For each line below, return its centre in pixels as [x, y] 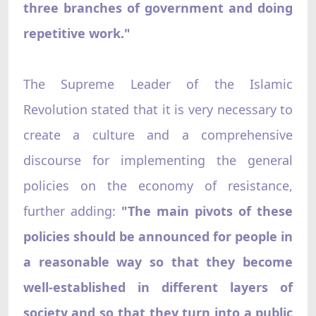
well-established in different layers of [158, 287]
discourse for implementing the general [158, 160]
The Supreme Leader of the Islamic [158, 84]
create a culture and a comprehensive [158, 134]
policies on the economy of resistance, [158, 185]
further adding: [72, 211]
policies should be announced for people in [158, 236]
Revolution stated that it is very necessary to [158, 109]
